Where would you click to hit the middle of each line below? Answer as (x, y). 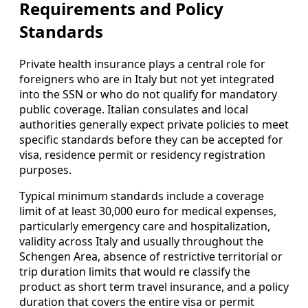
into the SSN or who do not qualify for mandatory (148, 95)
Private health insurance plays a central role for (142, 64)
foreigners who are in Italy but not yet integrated (147, 79)
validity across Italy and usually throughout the (141, 242)
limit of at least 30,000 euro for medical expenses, (148, 211)
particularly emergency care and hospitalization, (145, 227)
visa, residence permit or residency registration (142, 155)
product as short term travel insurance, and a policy (154, 287)
